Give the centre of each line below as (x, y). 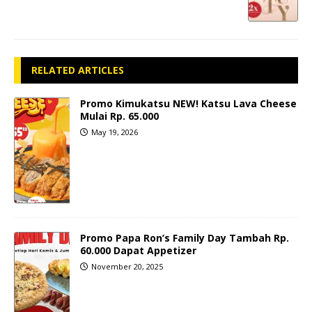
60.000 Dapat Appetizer (138, 250)
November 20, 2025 (127, 266)
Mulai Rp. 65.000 (119, 116)
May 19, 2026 (115, 132)
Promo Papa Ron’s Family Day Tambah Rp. (185, 237)
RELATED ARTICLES (78, 70)
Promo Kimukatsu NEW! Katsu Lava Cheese (188, 103)
